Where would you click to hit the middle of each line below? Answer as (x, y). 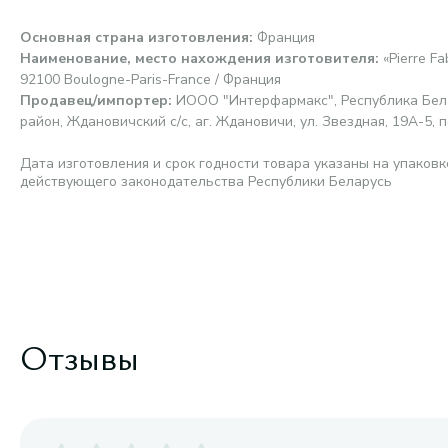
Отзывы (79, 356)
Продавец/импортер (94, 100)
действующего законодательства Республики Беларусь (206, 181)
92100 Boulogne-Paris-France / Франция (150, 79)
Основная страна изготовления (134, 37)
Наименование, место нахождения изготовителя (197, 58)
